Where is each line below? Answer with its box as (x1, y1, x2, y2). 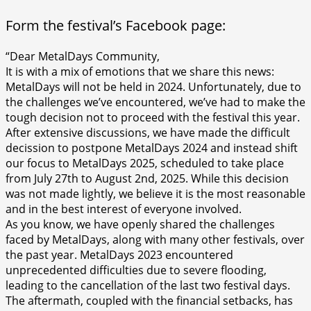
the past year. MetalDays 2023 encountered (6, 246, 233, 262)
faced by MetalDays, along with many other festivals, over (6, 231, 305, 247)
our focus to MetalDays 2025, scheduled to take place (6, 155, 284, 171)
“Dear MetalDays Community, (6, 48, 160, 64)
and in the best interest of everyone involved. (6, 201, 242, 217)
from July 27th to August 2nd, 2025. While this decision (6, 170, 289, 186)
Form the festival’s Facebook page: (6, 15, 226, 35)
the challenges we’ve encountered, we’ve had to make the (6, 94, 305, 110)
